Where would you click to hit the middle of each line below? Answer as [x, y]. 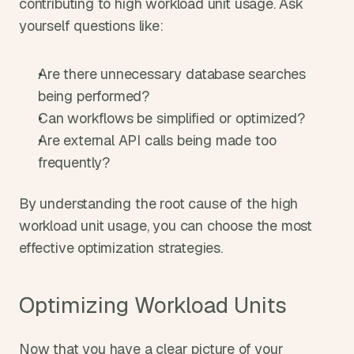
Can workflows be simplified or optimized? [171, 118]
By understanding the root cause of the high [159, 203]
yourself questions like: [91, 26]
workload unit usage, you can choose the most [166, 226]
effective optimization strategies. [121, 248]
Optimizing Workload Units [153, 305]
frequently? [74, 162]
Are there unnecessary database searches [172, 74]
